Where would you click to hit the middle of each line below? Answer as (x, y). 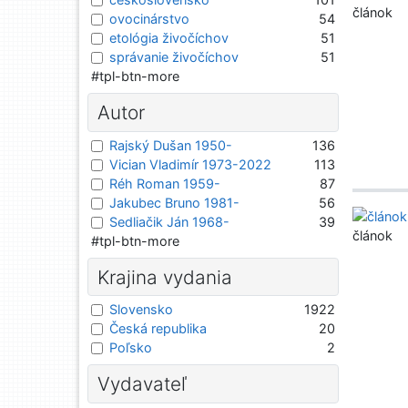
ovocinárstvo (149, 19)
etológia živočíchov (169, 38)
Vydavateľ (142, 384)
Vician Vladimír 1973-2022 (190, 164)
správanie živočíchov (174, 57)
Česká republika (158, 329)
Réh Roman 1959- (165, 183)
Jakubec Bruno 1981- (174, 202)
